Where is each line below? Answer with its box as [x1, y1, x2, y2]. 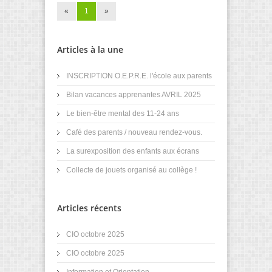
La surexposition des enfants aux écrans [66, 146, 199, 155]
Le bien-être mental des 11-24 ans [66, 109, 179, 118]
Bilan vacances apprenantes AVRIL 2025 [66, 90, 201, 99]
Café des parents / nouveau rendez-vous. [66, 127, 202, 137]
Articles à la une [57, 43, 123, 55]
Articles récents [57, 202, 121, 214]
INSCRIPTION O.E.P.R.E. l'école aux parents [66, 71, 212, 80]
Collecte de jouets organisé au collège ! [66, 165, 197, 174]
